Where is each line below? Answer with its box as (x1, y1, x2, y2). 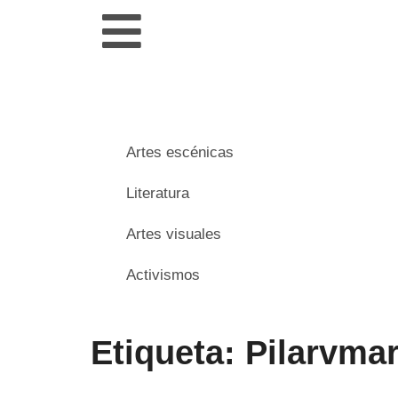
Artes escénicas (126, 144, 234, 161)
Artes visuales (126, 226, 221, 243)
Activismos (126, 267, 200, 283)
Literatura (126, 185, 189, 202)
